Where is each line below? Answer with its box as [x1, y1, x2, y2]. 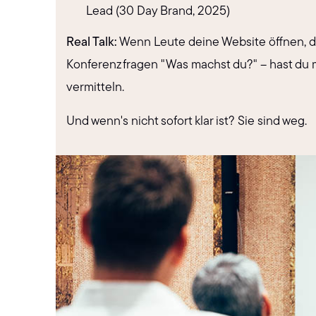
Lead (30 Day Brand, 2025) [86, 5, 231, 19]
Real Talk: [66, 36, 118, 50]
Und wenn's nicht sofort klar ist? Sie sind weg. [66, 114, 308, 128]
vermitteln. [66, 81, 125, 95]
